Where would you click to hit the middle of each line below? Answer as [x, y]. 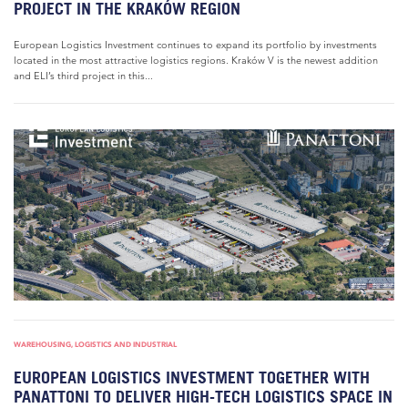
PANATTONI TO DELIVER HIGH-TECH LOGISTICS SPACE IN [203, 397]
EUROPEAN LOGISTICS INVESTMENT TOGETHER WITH [192, 377]
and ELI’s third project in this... [83, 76]
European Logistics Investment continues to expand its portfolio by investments [195, 45]
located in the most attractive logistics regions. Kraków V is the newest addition [196, 60]
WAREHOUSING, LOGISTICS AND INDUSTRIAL [95, 344]
